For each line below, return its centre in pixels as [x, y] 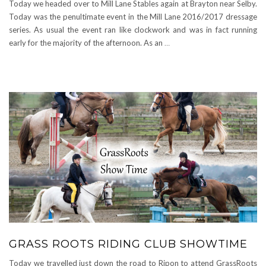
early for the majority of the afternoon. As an [87, 43]
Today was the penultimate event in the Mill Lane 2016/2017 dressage [133, 17]
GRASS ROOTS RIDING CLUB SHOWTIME [128, 244]
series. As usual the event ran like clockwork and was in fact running [133, 30]
